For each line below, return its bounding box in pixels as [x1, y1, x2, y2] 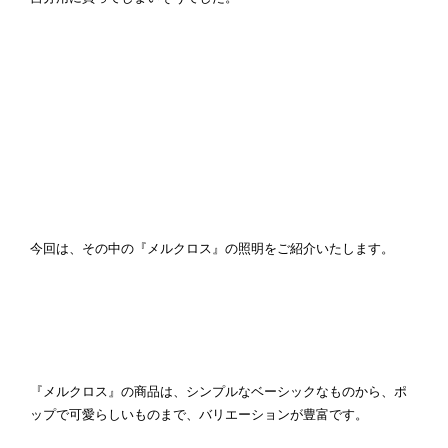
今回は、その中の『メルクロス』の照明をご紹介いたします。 [29, 241, 394, 257]
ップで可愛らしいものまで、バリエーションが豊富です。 [29, 407, 368, 423]
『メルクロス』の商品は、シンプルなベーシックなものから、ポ [29, 384, 407, 400]
